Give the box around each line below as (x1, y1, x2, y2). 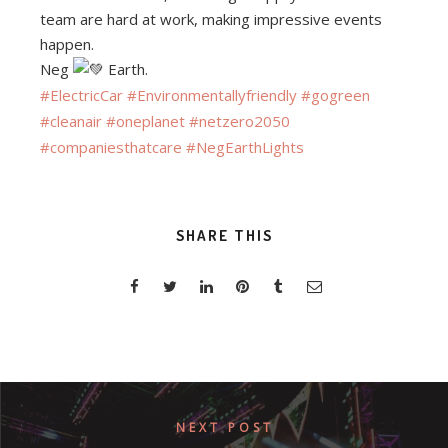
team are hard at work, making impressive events (40, 9, 382, 30)
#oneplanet (106, 111, 185, 132)
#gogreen (301, 85, 370, 106)
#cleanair (40, 111, 102, 132)
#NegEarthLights (186, 137, 304, 158)
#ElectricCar (40, 85, 123, 106)
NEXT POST (175, 419, 274, 437)
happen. (40, 34, 94, 55)
